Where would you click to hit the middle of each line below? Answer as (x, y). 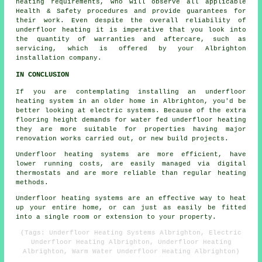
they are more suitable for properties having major (131, 129)
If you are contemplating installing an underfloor (131, 92)
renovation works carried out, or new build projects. (123, 138)
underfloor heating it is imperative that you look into (131, 30)
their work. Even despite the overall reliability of (131, 20)
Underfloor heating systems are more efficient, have (131, 154)
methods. (32, 182)
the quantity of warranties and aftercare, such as (131, 39)
